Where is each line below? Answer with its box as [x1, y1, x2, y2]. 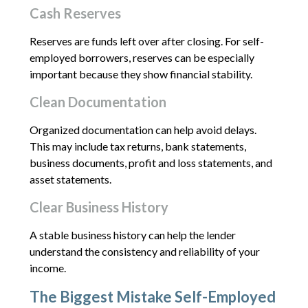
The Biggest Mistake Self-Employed [29, 287, 276, 306]
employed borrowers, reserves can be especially [29, 50, 254, 64]
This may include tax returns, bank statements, [29, 139, 246, 153]
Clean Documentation [29, 93, 166, 110]
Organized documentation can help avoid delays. [29, 122, 256, 136]
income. [29, 261, 66, 274]
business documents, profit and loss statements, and [29, 155, 272, 169]
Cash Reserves [29, 4, 121, 21]
